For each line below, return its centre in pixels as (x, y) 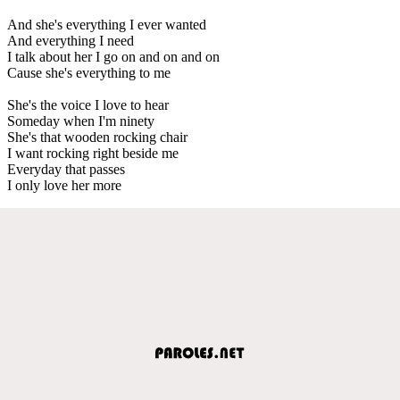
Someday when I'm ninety (81, 121)
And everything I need (71, 40)
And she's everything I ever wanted (107, 24)
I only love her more (64, 185)
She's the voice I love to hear (88, 104)
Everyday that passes (66, 169)
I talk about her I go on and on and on (113, 56)
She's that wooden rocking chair (97, 137)
